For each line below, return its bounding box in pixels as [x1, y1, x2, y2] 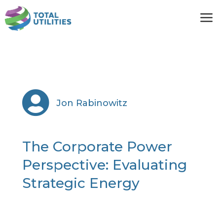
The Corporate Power [22, 138, 172, 155]
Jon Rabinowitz [56, 98, 127, 109]
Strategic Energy [22, 175, 140, 191]
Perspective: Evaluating [22, 156, 187, 173]
